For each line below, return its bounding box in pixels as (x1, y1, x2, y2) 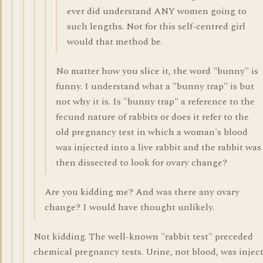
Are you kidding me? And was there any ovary (45, 185, 240, 199)
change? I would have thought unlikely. (45, 200, 214, 214)
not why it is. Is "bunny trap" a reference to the (56, 95, 255, 109)
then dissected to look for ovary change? (56, 156, 227, 170)
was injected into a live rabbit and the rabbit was (56, 140, 261, 154)
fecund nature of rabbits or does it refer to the (56, 110, 249, 124)
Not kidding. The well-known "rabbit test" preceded (33, 230, 253, 244)
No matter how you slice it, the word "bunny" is (56, 64, 258, 78)
